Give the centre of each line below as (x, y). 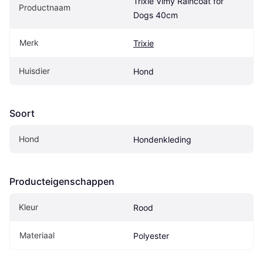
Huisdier (34, 71)
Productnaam (45, 8)
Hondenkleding (162, 140)
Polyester (151, 236)
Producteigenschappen (62, 182)
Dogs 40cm (156, 15)
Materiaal (37, 235)
